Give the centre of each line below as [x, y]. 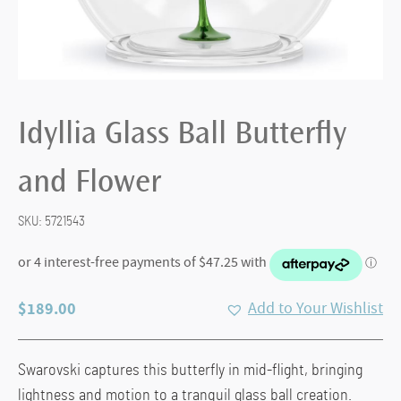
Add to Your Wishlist [316, 309]
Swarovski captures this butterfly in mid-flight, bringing [190, 371]
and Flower [90, 185]
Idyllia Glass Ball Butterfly [182, 137]
